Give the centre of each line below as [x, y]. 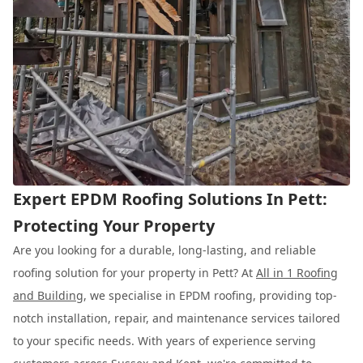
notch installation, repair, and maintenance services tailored [177, 318]
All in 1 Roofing [297, 272]
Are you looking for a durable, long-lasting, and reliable [164, 250]
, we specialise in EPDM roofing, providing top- [210, 295]
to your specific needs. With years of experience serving [164, 340]
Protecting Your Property [114, 225]
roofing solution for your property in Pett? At [135, 272]
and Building [48, 295]
